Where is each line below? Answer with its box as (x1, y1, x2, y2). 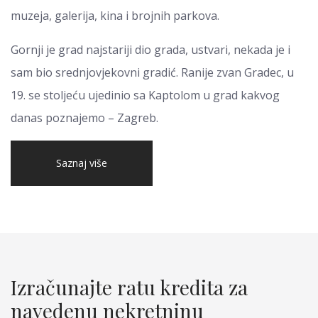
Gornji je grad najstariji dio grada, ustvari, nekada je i (11, 42, 290, 57)
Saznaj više (56, 156, 107, 170)
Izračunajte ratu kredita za (11, 274, 248, 300)
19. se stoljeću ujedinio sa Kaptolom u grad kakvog (11, 87, 280, 103)
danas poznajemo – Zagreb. (11, 110, 158, 126)
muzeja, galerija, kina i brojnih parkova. (11, 8, 219, 23)
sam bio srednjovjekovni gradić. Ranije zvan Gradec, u (11, 65, 294, 80)
